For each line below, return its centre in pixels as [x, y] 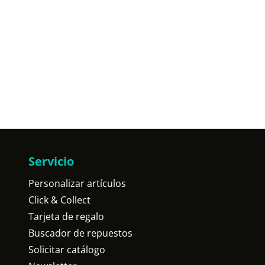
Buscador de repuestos [80, 233]
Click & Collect [59, 200]
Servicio [51, 161]
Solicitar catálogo [67, 250]
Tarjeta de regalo [66, 216]
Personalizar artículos [77, 183]
